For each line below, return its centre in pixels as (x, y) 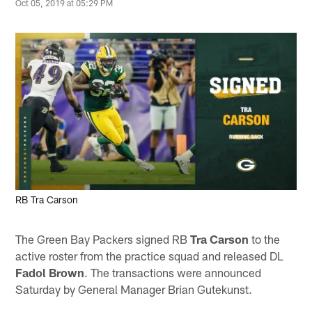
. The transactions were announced (173, 272)
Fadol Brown (50, 272)
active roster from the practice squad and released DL (150, 255)
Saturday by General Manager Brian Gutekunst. (134, 289)
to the (265, 239)
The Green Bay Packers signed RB (103, 239)
